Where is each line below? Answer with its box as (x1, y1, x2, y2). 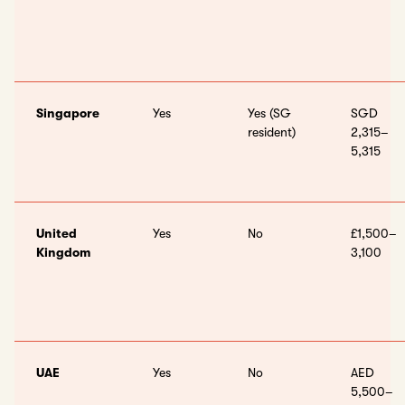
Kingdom (36, 245, 90, 259)
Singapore (36, 106, 99, 120)
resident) (248, 125, 296, 139)
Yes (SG (248, 106, 291, 120)
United (36, 226, 77, 240)
